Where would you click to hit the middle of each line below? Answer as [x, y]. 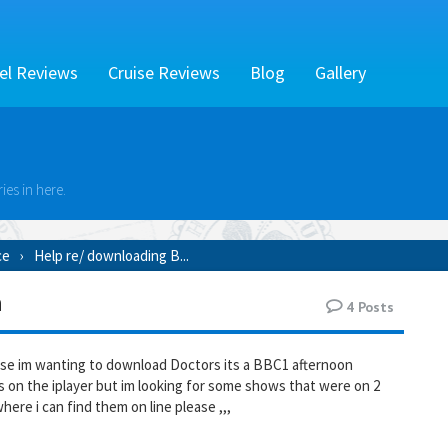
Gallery [340, 73]
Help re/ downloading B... [111, 256]
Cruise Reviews [164, 73]
